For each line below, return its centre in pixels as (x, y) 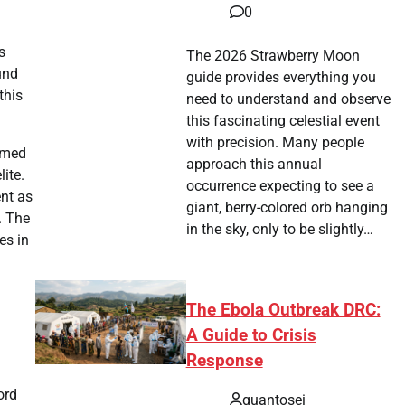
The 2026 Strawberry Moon (273, 55)
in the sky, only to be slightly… (280, 229)
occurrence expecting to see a (281, 185)
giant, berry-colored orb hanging (287, 207)
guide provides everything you (282, 77)
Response (224, 360)
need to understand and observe (289, 99)
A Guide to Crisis (251, 335)
